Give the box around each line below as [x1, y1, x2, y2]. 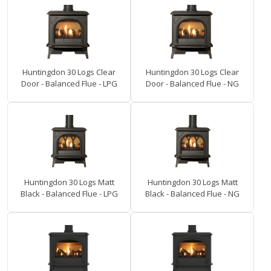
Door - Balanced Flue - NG [146, 78, 239, 90]
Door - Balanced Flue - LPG [21, 78, 117, 90]
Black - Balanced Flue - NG [145, 188, 240, 200]
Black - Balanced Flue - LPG [20, 188, 118, 200]
